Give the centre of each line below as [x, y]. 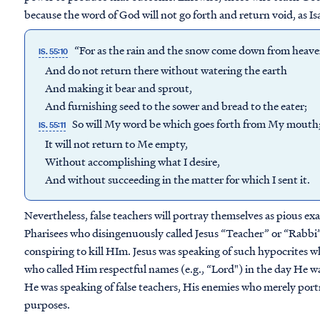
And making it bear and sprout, [115, 88]
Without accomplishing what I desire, [129, 161]
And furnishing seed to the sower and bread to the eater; [172, 106]
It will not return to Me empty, [113, 144]
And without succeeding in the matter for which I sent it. [173, 179]
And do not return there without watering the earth [163, 70]
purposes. [47, 304]
